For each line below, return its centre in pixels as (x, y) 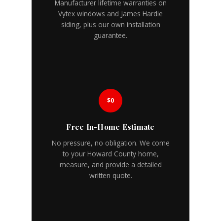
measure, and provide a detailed (110, 164)
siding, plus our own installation (110, 25)
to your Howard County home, (110, 153)
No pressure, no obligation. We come (110, 143)
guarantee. (110, 36)
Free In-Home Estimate (110, 127)
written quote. (110, 175)
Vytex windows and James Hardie (110, 14)
